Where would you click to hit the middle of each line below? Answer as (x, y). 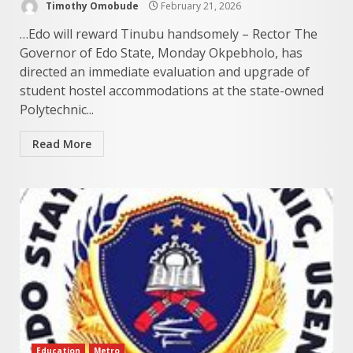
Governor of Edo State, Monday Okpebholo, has (161, 53)
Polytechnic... (57, 110)
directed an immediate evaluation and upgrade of (165, 72)
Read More (62, 144)
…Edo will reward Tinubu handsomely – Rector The (169, 34)
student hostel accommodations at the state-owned (172, 91)
